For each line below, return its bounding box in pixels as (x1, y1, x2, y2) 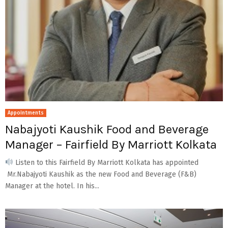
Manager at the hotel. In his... (5, 181, 99, 190)
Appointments (8, 109, 44, 116)
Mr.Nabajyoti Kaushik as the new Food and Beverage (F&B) (5, 169, 196, 179)
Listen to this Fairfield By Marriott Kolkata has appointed (13, 158, 198, 167)
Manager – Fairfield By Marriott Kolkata (5, 137, 217, 152)
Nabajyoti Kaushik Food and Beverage (5, 122, 209, 136)
